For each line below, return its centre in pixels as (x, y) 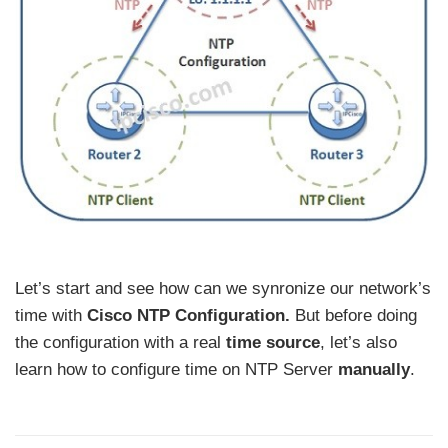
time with (51, 315)
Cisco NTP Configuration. (191, 315)
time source (273, 342)
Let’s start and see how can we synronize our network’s (223, 288)
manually (374, 369)
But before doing (356, 315)
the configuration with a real (120, 342)
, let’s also (358, 342)
